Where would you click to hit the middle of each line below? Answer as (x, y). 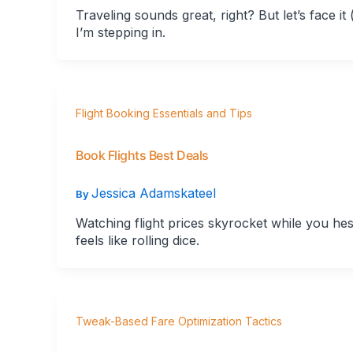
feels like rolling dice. (137, 241)
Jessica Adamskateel (154, 193)
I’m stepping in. (121, 32)
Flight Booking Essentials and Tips (164, 113)
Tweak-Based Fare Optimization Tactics (179, 321)
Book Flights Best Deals (142, 155)
